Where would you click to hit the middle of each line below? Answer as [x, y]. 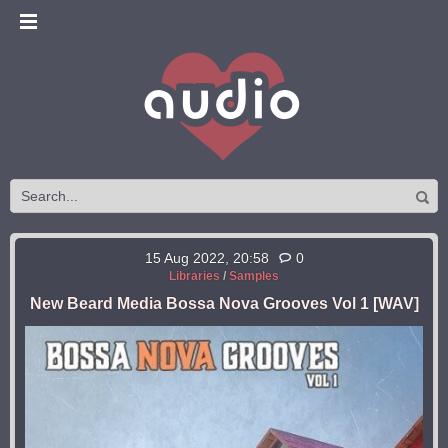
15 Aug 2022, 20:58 [206, 258]
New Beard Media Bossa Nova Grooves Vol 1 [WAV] [224, 303]
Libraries [194, 276]
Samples [254, 276]
